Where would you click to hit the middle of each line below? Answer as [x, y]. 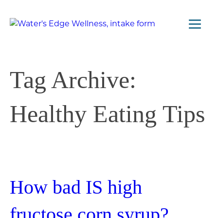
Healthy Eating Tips [107, 114]
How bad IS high [76, 187]
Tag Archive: [73, 80]
